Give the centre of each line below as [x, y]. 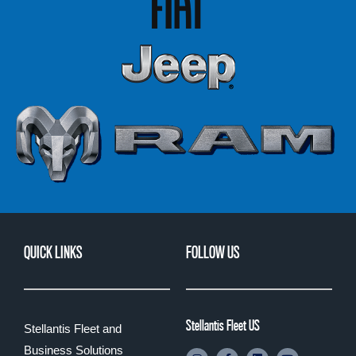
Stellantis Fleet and [73, 329]
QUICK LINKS [53, 253]
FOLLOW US [213, 253]
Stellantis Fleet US [223, 325]
